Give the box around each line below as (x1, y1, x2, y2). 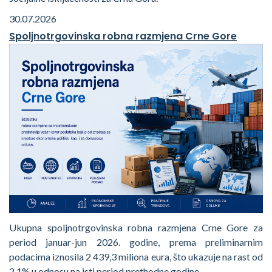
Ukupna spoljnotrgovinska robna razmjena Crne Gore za (9, 221, 263, 233)
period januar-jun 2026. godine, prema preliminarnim (9, 236, 263, 248)
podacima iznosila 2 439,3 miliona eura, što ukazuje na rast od (9, 250, 263, 262)
